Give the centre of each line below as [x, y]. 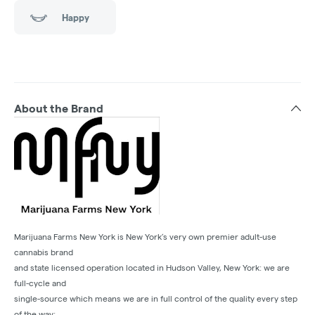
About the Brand [59, 109]
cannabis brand [44, 252]
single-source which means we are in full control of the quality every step [156, 299]
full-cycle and [40, 283]
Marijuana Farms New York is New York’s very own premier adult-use [145, 237]
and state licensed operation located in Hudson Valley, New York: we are [152, 268]
